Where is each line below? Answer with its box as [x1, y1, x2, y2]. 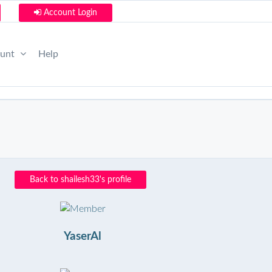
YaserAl [64, 230, 101, 242]
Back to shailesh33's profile [30, 175, 131, 184]
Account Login [41, 8, 97, 17]
